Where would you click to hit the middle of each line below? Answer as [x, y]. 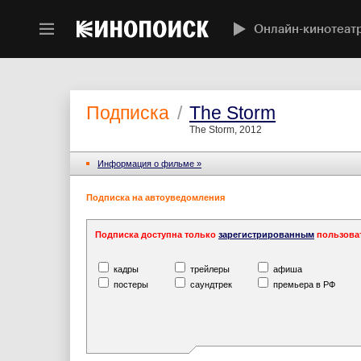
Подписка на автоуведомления [156, 197]
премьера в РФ [303, 284]
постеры [130, 284]
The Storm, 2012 [226, 130]
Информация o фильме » [149, 164]
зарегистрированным [266, 234]
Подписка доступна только [157, 234]
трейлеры [209, 269]
